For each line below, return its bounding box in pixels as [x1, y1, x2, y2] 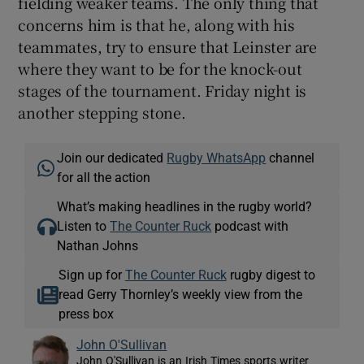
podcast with [211, 219, 289, 232]
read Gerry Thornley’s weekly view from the [58, 287, 302, 301]
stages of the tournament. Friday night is [18, 79, 307, 101]
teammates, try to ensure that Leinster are [18, 35, 318, 57]
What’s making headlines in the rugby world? [57, 199, 313, 213]
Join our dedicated [57, 150, 167, 164]
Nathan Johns [57, 238, 139, 252]
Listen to [57, 219, 110, 232]
